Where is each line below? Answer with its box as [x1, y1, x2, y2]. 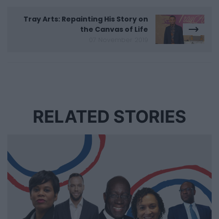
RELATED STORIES [33, 106, 186, 127]
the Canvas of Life [80, 24, 148, 34]
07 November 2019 [89, 35, 148, 44]
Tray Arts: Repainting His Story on [23, 14, 148, 24]
